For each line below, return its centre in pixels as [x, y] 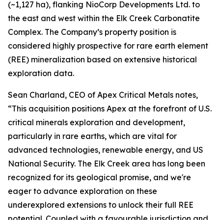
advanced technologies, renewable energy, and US [106, 150]
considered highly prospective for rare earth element [108, 45]
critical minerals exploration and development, [96, 122]
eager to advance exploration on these [82, 191]
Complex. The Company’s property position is [92, 32]
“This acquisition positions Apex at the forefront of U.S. [110, 108]
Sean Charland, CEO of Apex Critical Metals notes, [103, 95]
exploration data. [41, 73]
